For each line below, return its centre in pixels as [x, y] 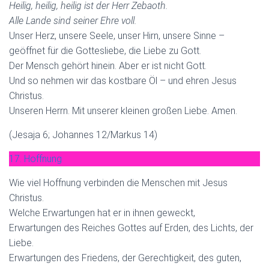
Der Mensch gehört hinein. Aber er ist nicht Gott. [108, 65]
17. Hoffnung [35, 159]
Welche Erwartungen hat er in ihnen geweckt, [102, 213]
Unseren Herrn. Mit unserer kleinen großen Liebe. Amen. [123, 110]
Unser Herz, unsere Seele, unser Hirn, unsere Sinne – [117, 35]
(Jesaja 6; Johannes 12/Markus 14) [83, 134]
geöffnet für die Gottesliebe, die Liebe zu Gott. [105, 50]
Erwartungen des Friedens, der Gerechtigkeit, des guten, [125, 258]
